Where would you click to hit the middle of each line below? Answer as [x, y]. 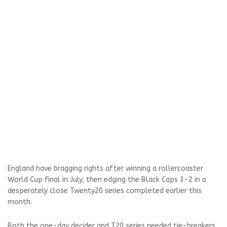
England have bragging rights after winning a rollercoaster [105, 169]
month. [20, 202]
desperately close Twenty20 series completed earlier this [105, 191]
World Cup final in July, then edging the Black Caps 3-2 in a [107, 180]
